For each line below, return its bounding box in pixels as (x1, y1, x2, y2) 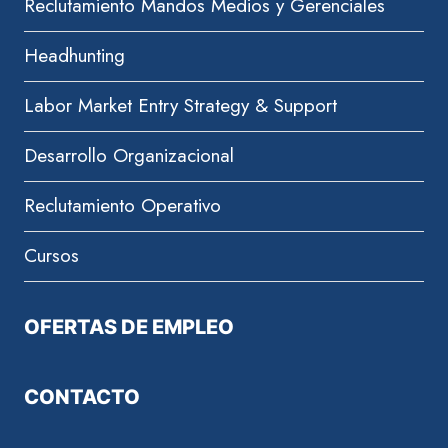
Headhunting (24, 42, 125, 70)
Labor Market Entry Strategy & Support (24, 92, 337, 120)
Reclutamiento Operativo (24, 192, 221, 220)
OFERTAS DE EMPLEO (24, 315, 234, 339)
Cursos (24, 242, 79, 270)
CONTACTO (24, 385, 140, 409)
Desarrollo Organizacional (24, 142, 234, 170)
